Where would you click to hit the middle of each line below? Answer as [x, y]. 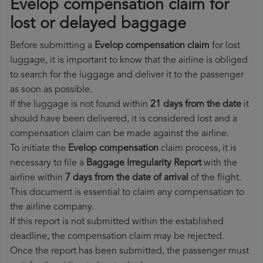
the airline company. [52, 208]
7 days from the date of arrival [127, 178]
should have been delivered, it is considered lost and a [124, 119]
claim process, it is [198, 149]
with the [219, 163]
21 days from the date [196, 105]
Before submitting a [52, 46]
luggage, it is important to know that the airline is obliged [129, 61]
